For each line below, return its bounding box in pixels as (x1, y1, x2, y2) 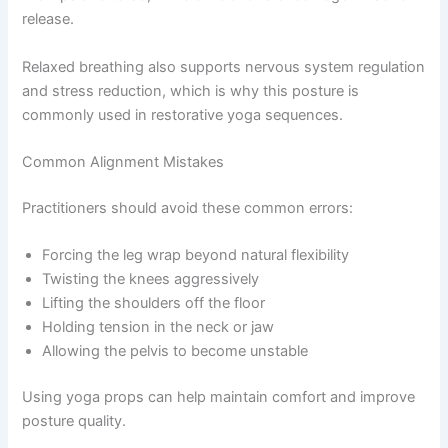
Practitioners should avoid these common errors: (22, 198, 354, 217)
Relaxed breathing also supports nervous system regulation (22, 57, 426, 76)
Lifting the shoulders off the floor (42, 294, 266, 313)
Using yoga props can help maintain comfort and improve (22, 388, 416, 407)
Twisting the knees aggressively (42, 270, 260, 289)
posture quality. (22, 412, 127, 431)
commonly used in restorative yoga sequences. (22, 105, 344, 124)
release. (22, 10, 75, 29)
